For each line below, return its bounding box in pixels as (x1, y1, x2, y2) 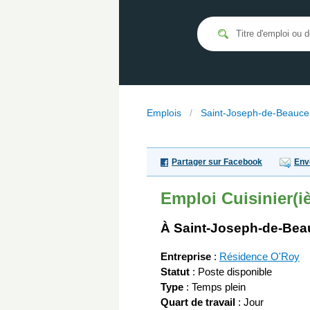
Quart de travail (161, 296, 235, 309)
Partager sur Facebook (172, 157, 262, 167)
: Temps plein (183, 281, 246, 293)
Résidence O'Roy (219, 250, 300, 263)
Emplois (147, 107, 181, 118)
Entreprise (161, 250, 211, 263)
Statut (161, 266, 190, 278)
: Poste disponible (190, 266, 272, 278)
